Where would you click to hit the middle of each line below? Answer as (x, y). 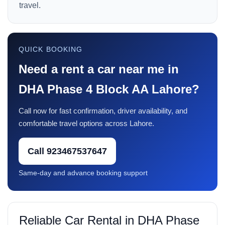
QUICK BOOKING (51, 49)
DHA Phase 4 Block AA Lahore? (109, 89)
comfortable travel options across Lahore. (86, 123)
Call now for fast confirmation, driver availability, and (103, 111)
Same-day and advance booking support (83, 173)
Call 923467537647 (67, 151)
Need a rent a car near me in (99, 69)
